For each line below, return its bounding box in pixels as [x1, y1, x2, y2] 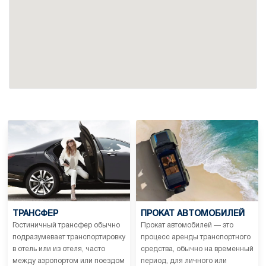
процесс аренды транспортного [141, 234, 251, 241]
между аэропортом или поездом [12, 258, 125, 265]
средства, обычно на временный [141, 246, 254, 253]
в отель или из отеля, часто [12, 246, 105, 253]
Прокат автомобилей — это [141, 222, 233, 229]
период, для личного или [141, 258, 227, 265]
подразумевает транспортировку [12, 234, 125, 241]
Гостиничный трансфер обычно [12, 222, 120, 229]
